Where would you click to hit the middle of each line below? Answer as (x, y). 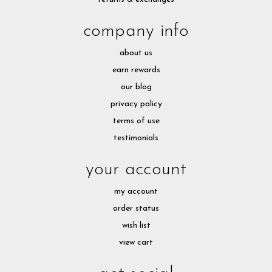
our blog (136, 87)
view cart (136, 242)
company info (136, 31)
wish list (136, 225)
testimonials (136, 138)
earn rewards (136, 70)
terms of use (136, 121)
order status (136, 208)
